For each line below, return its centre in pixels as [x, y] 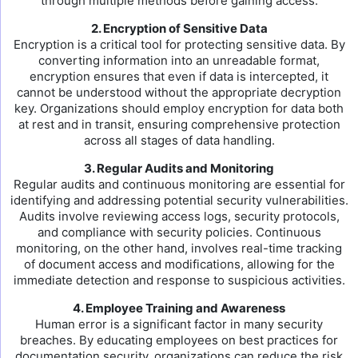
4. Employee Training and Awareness [179, 308]
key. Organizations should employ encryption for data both [179, 108]
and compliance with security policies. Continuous [179, 232]
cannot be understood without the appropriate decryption [179, 92]
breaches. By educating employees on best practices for [179, 340]
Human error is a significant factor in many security [179, 324]
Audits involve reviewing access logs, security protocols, [179, 216]
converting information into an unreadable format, [179, 60]
